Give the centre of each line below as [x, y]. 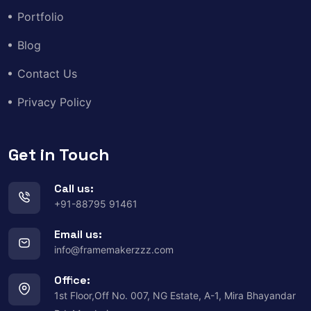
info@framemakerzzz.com [114, 249]
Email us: [78, 234]
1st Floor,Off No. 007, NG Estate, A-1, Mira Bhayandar [175, 295]
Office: [72, 280]
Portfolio [41, 16]
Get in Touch [59, 154]
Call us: [74, 188]
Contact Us [47, 73]
